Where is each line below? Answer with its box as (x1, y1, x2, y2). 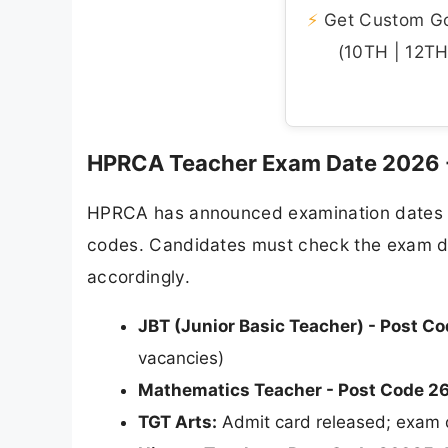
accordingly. (87, 265, 190, 287)
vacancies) (138, 348, 224, 368)
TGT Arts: (138, 412, 217, 432)
